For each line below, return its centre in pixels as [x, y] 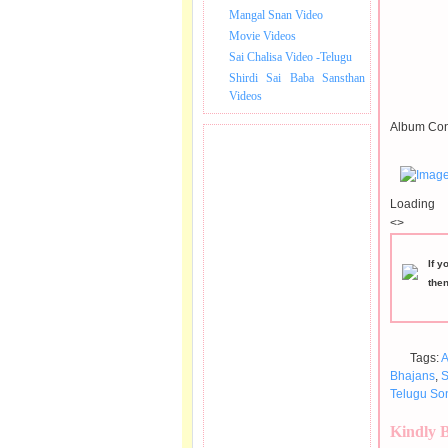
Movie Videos [262, 36]
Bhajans [412, 376]
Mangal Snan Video [276, 15]
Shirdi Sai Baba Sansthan [297, 78]
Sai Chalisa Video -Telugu [290, 57]
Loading [412, 204]
